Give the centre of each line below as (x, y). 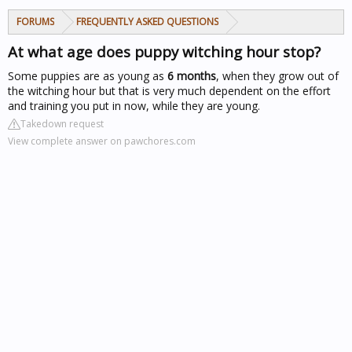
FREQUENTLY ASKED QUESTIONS (147, 22)
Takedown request (62, 124)
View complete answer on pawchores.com (102, 141)
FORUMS (35, 22)
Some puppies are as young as (88, 76)
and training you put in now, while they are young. (134, 106)
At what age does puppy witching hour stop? (164, 51)
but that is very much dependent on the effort (213, 91)
